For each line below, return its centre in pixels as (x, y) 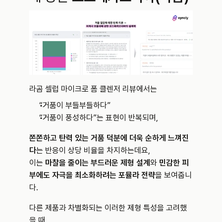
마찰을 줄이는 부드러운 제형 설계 (98, 163)
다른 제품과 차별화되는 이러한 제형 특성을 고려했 (108, 208)
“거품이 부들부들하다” (75, 106)
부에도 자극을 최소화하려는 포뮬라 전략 (92, 175)
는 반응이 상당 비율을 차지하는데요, (93, 151)
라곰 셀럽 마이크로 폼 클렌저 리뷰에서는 (93, 89)
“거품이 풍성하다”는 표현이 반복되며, (99, 118)
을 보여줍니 (173, 175)
